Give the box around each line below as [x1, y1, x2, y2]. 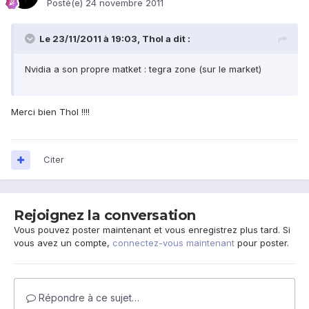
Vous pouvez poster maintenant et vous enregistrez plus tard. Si [14, 224, 290, 236]
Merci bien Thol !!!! [11, 106, 90, 118]
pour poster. [235, 237, 289, 249]
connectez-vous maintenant [112, 237, 235, 249]
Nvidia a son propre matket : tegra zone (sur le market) [25, 63, 261, 75]
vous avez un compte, [14, 237, 112, 249]
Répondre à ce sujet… [36, 292, 139, 304]
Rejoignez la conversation [14, 207, 196, 224]
